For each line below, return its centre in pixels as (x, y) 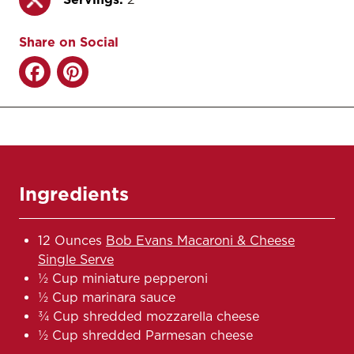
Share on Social (69, 42)
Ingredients (74, 194)
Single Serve (76, 259)
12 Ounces (72, 240)
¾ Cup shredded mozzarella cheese (149, 316)
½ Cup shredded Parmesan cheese (145, 335)
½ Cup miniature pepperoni (123, 278)
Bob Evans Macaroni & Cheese (200, 240)
